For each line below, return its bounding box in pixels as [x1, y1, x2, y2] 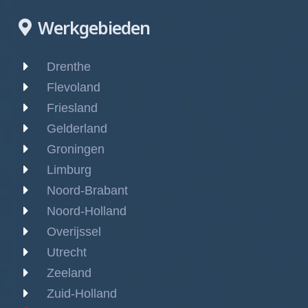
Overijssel [47, 224, 101, 239]
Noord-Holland [47, 203, 126, 218]
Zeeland [47, 265, 91, 280]
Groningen [47, 142, 104, 156]
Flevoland [47, 80, 100, 94]
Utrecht [47, 245, 87, 259]
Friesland [47, 100, 98, 115]
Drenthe [47, 59, 91, 74]
